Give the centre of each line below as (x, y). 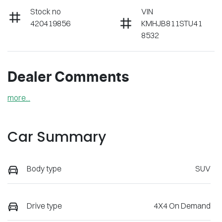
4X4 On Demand (182, 205)
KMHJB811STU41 (172, 24)
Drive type (44, 205)
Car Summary (57, 137)
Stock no (46, 12)
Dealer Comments (68, 78)
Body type (44, 169)
